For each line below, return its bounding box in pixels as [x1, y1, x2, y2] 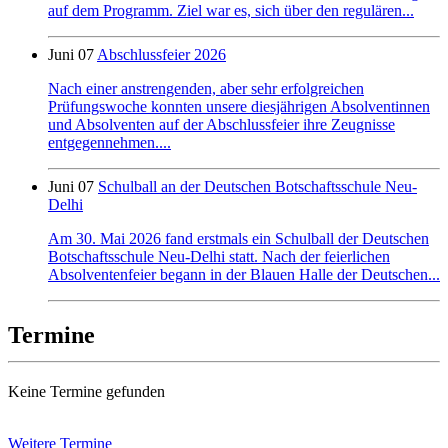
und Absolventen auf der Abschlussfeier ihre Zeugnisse [48, 116, 395, 134]
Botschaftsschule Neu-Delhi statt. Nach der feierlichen [48, 248, 390, 266]
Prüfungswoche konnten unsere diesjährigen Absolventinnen [48, 98, 430, 116]
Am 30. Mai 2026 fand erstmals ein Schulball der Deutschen [48, 230, 429, 248]
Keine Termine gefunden [8, 383, 165, 401]
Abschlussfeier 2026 [97, 46, 226, 64]
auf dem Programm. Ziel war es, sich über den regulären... [48, 2, 414, 20]
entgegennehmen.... [48, 134, 171, 152]
